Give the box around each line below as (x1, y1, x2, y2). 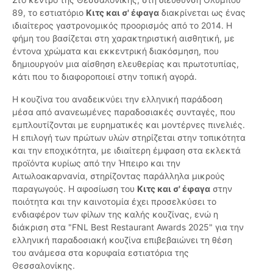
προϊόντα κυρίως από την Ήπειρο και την (12, 158, 180, 169)
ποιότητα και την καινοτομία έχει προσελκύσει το (12, 196, 216, 207)
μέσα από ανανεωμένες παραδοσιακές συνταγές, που (12, 107, 235, 118)
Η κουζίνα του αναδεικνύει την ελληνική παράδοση (12, 94, 222, 105)
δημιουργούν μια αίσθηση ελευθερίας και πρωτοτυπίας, (12, 58, 239, 69)
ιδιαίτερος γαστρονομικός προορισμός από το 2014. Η (12, 20, 232, 31)
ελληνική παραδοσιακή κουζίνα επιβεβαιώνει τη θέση (12, 235, 232, 246)
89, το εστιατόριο (12, 7, 86, 18)
